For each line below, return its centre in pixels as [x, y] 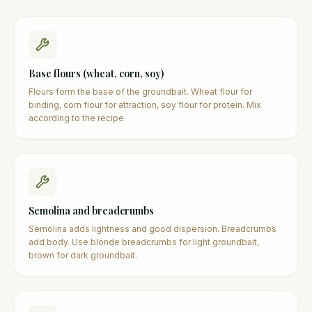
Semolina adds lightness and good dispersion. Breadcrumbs [153, 228]
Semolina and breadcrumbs [91, 210]
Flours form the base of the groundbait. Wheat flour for [140, 91]
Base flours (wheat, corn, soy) [96, 73]
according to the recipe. [77, 118]
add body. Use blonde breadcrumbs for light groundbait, [144, 242]
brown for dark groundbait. [83, 255]
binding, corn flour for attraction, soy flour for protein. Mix [145, 104]
